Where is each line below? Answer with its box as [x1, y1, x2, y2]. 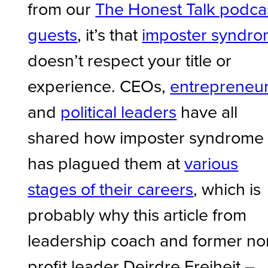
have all [176, 99, 238, 123]
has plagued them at [28, 150, 185, 175]
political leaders [60, 99, 177, 123]
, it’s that [77, 22, 142, 46]
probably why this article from [28, 202, 247, 226]
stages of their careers [28, 176, 194, 200]
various [184, 150, 239, 175]
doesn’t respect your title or [28, 47, 232, 72]
